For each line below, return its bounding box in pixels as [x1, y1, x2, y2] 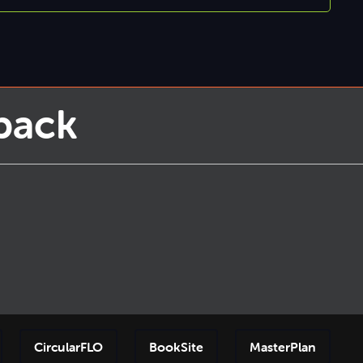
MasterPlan [249, 338, 316, 355]
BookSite [148, 338, 203, 355]
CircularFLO [33, 338, 103, 355]
